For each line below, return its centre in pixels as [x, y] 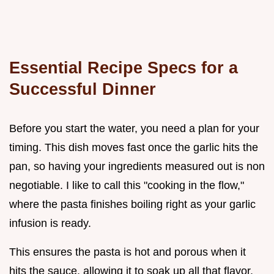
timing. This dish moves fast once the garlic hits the [134, 147]
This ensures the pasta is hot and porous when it [128, 252]
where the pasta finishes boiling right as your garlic [132, 204]
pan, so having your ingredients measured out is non [137, 166]
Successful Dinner [83, 89]
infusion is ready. [50, 223]
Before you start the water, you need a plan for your [134, 128]
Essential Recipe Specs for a [124, 67]
